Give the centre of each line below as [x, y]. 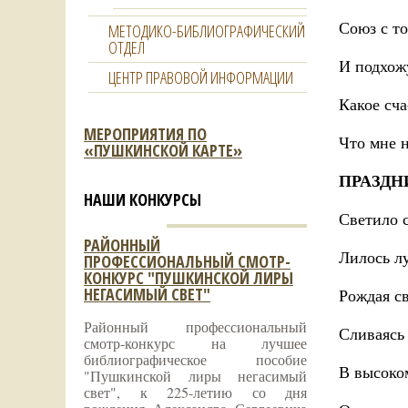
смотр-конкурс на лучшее [195, 343]
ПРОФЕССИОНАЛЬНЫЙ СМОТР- [187, 261]
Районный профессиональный [195, 326]
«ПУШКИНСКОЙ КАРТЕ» [163, 150]
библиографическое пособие [195, 359]
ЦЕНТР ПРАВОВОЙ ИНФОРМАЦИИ [201, 77]
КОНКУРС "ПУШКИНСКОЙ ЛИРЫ [189, 278]
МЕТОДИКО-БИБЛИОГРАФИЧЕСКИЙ [207, 31]
